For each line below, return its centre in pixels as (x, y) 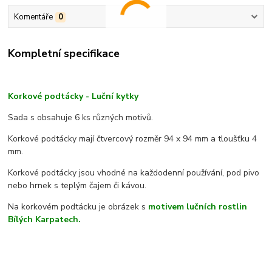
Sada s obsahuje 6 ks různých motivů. (81, 118)
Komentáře (33, 17)
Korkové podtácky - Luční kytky (73, 97)
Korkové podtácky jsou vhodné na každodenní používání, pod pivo (134, 173)
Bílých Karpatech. (45, 220)
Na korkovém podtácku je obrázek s (77, 207)
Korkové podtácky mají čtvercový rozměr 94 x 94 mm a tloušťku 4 (133, 139)
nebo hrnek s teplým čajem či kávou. (77, 186)
